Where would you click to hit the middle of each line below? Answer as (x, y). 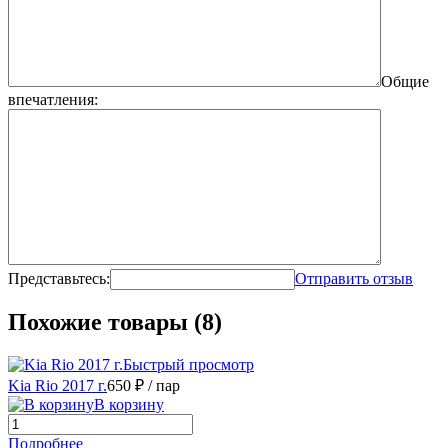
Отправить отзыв (354, 278)
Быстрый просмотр (188, 365)
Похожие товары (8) (115, 322)
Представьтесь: (59, 278)
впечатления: (53, 99)
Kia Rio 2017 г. (57, 386)
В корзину (129, 405)
